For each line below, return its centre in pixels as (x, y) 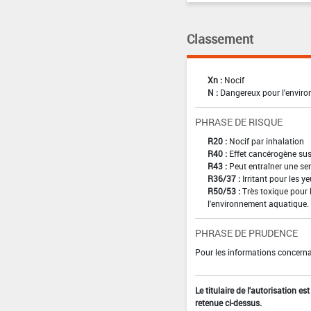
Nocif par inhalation (266, 141)
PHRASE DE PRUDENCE (246, 233)
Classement (220, 39)
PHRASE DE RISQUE (238, 121)
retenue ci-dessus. (228, 302)
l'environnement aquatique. (258, 203)
